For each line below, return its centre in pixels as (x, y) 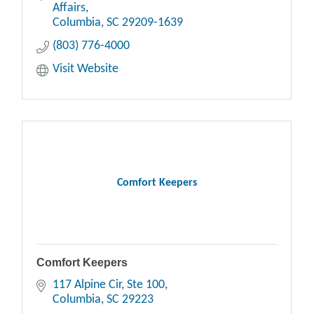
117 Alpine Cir (87, 285)
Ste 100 (145, 285)
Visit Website (85, 69)
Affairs (69, 8)
